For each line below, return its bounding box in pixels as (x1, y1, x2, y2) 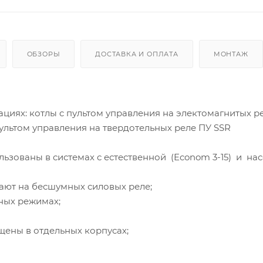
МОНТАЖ (213, 49, 248, 58)
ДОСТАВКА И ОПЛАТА (95, 49, 178, 58)
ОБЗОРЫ (26, 49, 60, 58)
